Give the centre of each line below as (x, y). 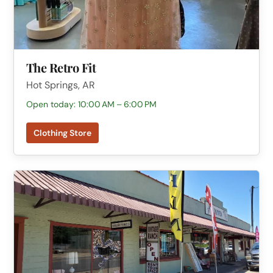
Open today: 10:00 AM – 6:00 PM (91, 104)
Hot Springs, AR (60, 85)
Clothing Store (62, 133)
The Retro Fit (61, 68)
